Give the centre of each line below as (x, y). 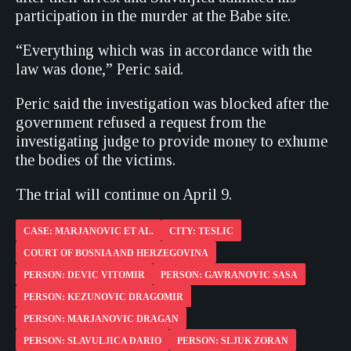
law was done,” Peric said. (100, 69)
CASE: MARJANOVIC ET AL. (89, 231)
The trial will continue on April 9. (124, 194)
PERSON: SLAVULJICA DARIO (92, 341)
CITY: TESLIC (201, 231)
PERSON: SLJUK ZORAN (233, 341)
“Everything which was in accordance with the (164, 50)
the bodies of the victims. (96, 160)
